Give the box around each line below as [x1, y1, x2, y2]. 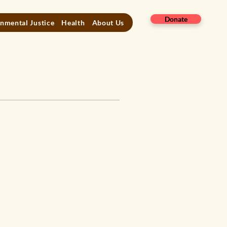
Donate [164, 15, 187, 23]
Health [61, 18, 85, 27]
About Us [92, 18, 125, 27]
